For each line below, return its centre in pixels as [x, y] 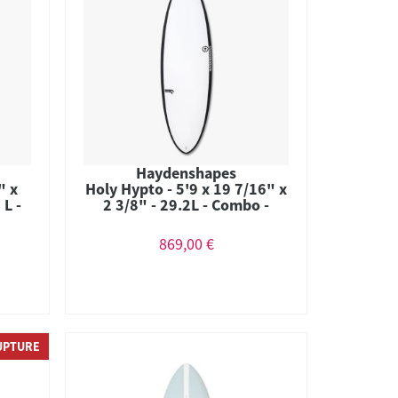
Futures [186, 220]
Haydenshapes [187, 172]
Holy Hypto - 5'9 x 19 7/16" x [187, 188]
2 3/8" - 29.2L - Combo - [187, 204]
